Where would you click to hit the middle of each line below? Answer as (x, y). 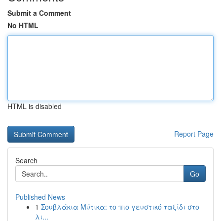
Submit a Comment (39, 13)
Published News (40, 197)
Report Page (194, 134)
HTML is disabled (35, 106)
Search (26, 160)
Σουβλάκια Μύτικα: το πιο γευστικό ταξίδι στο (120, 207)
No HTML (23, 25)
